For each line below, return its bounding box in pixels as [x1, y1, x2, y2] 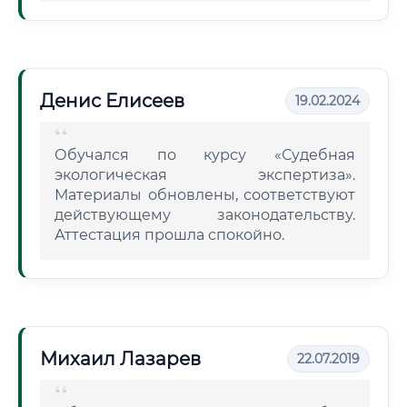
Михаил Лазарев [40, 348, 201, 370]
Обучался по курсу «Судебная [55, 146, 355, 164]
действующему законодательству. [55, 206, 355, 223]
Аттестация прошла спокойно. [55, 226, 284, 243]
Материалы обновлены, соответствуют [55, 186, 355, 203]
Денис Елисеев [40, 90, 184, 112]
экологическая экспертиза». [55, 166, 355, 184]
